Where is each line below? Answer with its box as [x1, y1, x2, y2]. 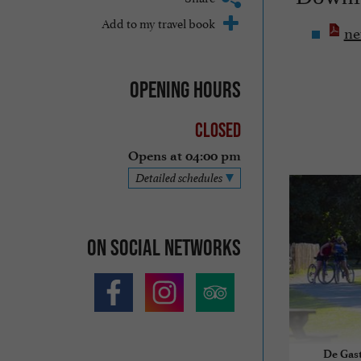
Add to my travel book [101, 12, 215, 31]
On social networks [86, 234, 241, 260]
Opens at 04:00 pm [127, 148, 241, 164]
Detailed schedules [135, 170, 222, 186]
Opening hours [129, 76, 241, 102]
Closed [194, 118, 241, 142]
